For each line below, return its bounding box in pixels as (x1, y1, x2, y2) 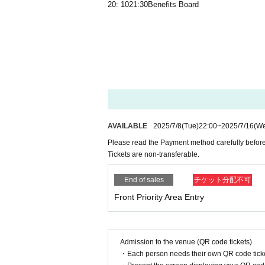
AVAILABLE (108, 122, 147, 130)
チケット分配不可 (194, 176, 251, 184)
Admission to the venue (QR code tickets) (120, 238, 252, 246)
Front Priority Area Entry (114, 192, 204, 202)
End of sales (124, 176, 164, 184)
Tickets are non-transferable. (108, 150, 199, 159)
